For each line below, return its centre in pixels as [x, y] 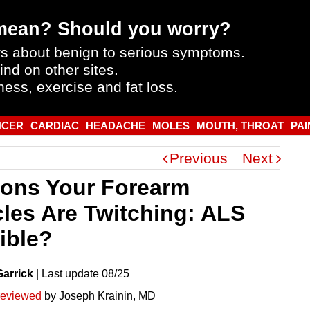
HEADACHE [115, 125]
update [82, 273]
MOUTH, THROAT [240, 125]
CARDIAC [54, 125]
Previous [199, 158]
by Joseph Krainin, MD [99, 295]
